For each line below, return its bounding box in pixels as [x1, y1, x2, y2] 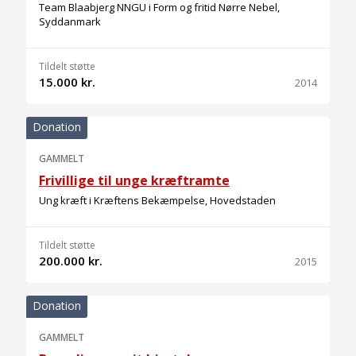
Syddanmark [39, 14, 101, 29]
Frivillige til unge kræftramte [39, 172, 230, 189]
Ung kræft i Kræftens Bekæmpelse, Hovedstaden [39, 193, 276, 207]
